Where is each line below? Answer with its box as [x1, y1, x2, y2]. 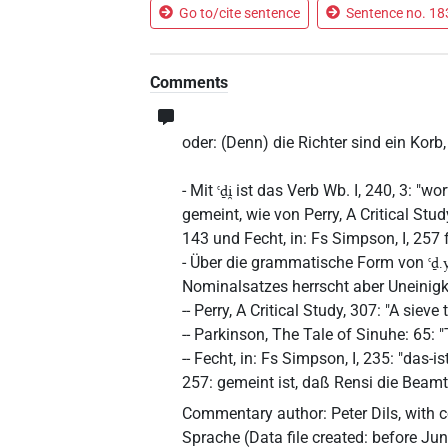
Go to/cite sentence [179, 4, 301, 21]
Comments [150, 72, 229, 92]
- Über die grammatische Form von [182, 252, 429, 272]
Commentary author [182, 403, 324, 423]
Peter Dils [331, 403, 399, 423]
